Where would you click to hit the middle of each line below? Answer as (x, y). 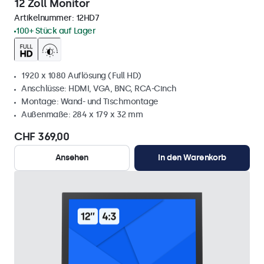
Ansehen (72, 158)
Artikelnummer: (45, 18)
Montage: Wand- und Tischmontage (90, 102)
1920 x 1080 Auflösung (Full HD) (81, 76)
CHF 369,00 (42, 137)
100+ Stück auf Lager (56, 31)
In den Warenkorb (192, 158)
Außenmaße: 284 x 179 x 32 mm (82, 115)
